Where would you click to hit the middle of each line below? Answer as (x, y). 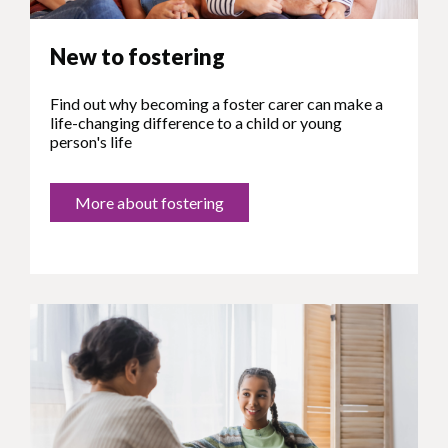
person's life (91, 142)
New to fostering (137, 57)
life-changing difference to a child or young (196, 123)
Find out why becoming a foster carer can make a (216, 104)
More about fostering (149, 203)
